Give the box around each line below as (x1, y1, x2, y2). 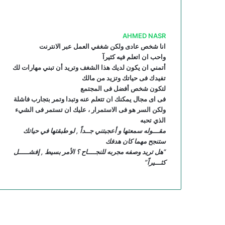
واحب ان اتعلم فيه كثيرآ (102, 52, 166, 61)
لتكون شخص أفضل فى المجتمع (80, 84, 166, 92)
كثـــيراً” (145, 158, 166, 166)
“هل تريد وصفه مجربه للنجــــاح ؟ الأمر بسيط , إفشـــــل (14, 147, 166, 156)
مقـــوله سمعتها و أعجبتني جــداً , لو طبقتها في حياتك (23, 126, 166, 135)
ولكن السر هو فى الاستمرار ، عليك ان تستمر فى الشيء (15, 105, 166, 114)
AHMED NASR (123, 31, 166, 40)
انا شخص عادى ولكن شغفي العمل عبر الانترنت (39, 42, 166, 50)
